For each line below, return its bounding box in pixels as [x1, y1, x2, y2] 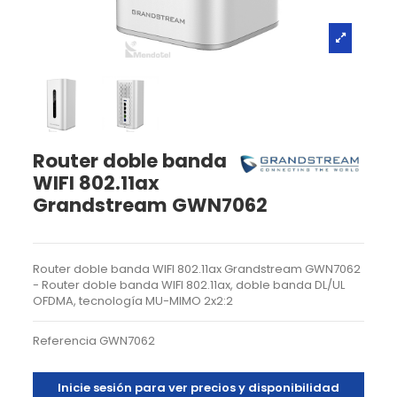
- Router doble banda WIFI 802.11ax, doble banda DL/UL [33, 276, 346, 293]
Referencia [33, 331, 97, 349]
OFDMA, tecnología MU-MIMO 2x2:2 [33, 292, 234, 309]
